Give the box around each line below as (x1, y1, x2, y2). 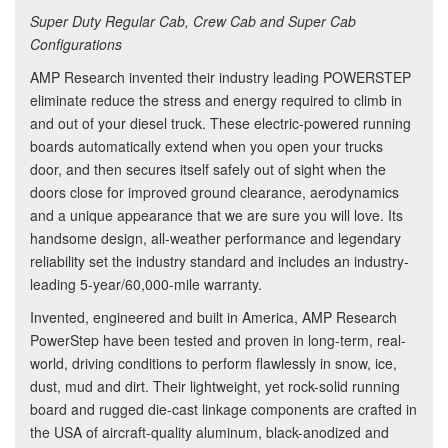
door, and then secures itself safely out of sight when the (30, 158, 386, 179)
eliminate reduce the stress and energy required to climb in (30, 89, 402, 110)
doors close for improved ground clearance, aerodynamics (30, 181, 399, 202)
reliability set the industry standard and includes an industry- (30, 250, 409, 271)
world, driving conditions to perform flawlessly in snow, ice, (30, 352, 397, 373)
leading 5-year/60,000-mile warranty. (30, 273, 262, 294)
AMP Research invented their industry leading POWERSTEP (30, 66, 411, 87)
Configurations (30, 33, 122, 54)
